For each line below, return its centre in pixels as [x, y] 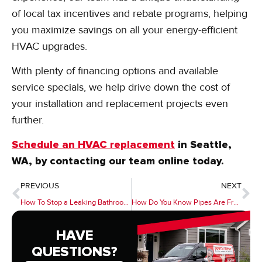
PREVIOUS [40, 185]
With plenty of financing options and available [115, 70]
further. [28, 120]
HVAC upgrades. [49, 46]
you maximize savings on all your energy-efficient [125, 30]
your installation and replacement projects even [120, 103]
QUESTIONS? [74, 251]
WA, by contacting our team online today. [118, 161]
